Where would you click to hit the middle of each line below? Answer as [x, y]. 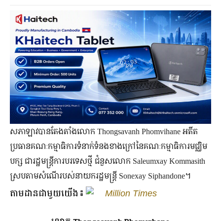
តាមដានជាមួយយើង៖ [48, 193]
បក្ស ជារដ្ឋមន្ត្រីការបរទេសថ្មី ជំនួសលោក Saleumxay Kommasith [108, 161]
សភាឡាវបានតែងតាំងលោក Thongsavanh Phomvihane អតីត [104, 131]
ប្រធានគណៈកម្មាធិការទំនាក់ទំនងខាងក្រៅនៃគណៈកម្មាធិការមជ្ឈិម [109, 146]
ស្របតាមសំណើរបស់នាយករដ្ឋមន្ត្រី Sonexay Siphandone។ [100, 175]
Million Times [131, 193]
